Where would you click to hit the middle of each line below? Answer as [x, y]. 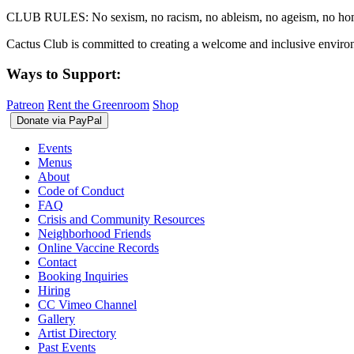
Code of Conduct [81, 191]
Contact [57, 262]
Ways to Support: [64, 74]
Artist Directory [77, 333]
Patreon [25, 105]
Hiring [54, 291]
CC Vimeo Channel [87, 305]
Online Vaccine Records [98, 248]
